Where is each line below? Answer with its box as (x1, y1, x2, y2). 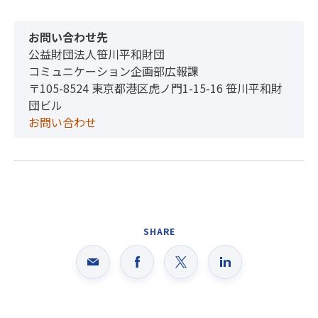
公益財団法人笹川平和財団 (28, 45, 165, 63)
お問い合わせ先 (28, 28, 108, 46)
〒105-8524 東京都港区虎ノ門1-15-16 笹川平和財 (28, 79, 283, 97)
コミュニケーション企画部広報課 (28, 62, 199, 80)
